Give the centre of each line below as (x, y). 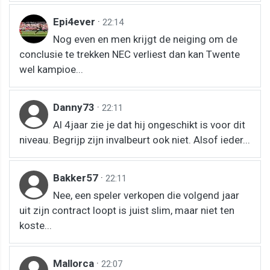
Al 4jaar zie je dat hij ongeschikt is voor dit (149, 125)
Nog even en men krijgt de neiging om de (145, 39)
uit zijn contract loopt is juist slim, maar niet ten (127, 210)
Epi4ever (75, 22)
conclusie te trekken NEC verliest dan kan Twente (130, 54)
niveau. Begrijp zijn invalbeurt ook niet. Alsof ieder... (135, 140)
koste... (36, 225)
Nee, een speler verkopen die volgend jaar (146, 195)
